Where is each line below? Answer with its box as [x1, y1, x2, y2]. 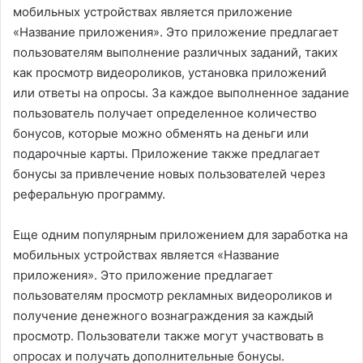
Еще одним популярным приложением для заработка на [13, 227, 348, 243]
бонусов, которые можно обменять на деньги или [13, 126, 309, 142]
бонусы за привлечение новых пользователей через [13, 166, 325, 182]
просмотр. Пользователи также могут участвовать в [13, 328, 323, 344]
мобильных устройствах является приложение [13, 4, 293, 20]
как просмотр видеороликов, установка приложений [13, 65, 327, 81]
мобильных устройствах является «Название [13, 247, 280, 263]
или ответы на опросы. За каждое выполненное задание [13, 85, 349, 101]
